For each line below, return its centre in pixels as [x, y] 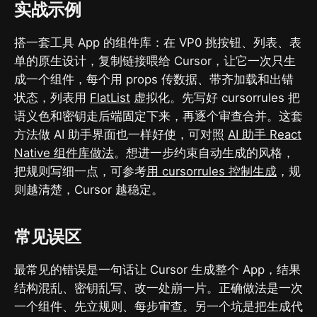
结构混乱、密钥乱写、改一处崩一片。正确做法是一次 [158, 288]
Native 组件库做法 [64, 153]
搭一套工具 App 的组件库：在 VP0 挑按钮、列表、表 [158, 43]
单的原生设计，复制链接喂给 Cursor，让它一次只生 [155, 61]
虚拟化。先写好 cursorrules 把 [215, 98]
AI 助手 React [265, 135]
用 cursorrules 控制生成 [212, 172]
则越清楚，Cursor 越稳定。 [89, 190]
